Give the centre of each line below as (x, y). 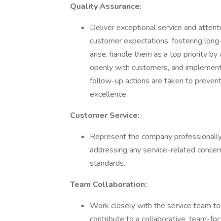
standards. (108, 163)
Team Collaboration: (109, 184)
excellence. (109, 94)
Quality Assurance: (106, 6)
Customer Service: (105, 115)
